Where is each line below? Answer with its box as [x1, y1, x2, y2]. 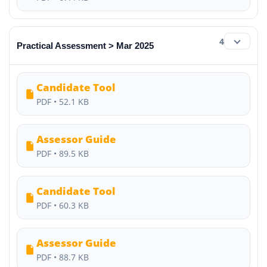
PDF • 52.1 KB [36, 96, 89, 107]
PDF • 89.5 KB [36, 148, 89, 159]
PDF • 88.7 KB [36, 252, 89, 263]
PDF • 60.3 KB [36, 200, 89, 211]
